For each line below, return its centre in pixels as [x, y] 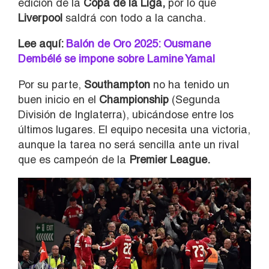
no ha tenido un [190, 84]
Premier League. [170, 159]
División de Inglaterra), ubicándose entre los [126, 114]
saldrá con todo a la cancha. [134, 17]
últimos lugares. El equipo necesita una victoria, [134, 129]
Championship [134, 99]
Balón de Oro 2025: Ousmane [138, 43]
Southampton [117, 84]
